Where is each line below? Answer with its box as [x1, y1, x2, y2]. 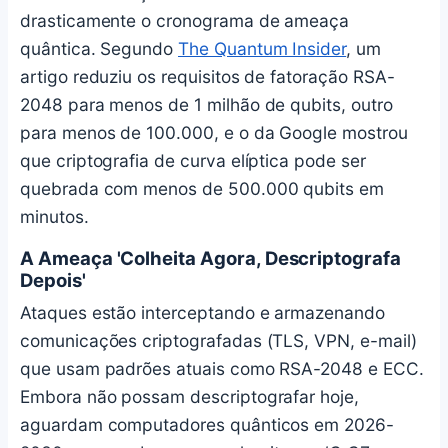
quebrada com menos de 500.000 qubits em [20, 177, 384, 199]
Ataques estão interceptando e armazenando [20, 302, 385, 324]
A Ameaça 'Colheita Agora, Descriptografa [20, 247, 401, 270]
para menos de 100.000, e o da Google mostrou [20, 121, 408, 143]
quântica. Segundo [20, 37, 179, 59]
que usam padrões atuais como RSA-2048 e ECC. [20, 358, 424, 380]
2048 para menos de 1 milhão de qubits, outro [20, 93, 393, 115]
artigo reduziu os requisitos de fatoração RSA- [20, 65, 395, 87]
